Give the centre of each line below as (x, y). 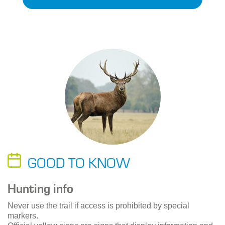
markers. (23, 216)
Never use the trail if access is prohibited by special (98, 206)
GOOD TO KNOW (79, 162)
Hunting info (40, 188)
